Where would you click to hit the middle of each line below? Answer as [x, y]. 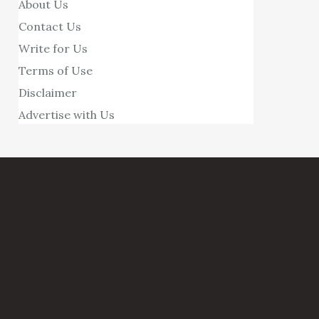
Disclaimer [48, 92]
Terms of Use [56, 70]
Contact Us [50, 26]
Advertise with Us [67, 114]
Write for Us [53, 48]
